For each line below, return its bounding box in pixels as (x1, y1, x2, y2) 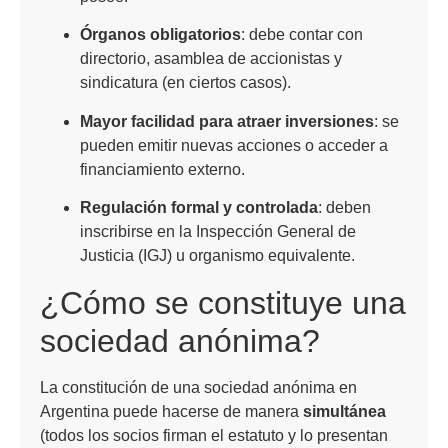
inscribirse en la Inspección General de (80, 223, 356, 241)
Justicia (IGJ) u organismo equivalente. (80, 247, 355, 265)
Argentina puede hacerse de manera (40, 403, 303, 421)
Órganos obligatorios (80, 26, 241, 44)
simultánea (303, 403, 386, 421)
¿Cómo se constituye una (40, 285, 406, 322)
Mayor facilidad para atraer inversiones (80, 112, 374, 130)
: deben (318, 199, 371, 217)
